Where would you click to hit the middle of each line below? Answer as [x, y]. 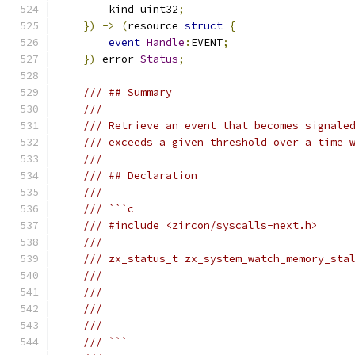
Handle [166, 42]
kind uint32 [118, 9]
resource [156, 26]
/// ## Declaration [140, 176]
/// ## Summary [128, 92]
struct [204, 26]
